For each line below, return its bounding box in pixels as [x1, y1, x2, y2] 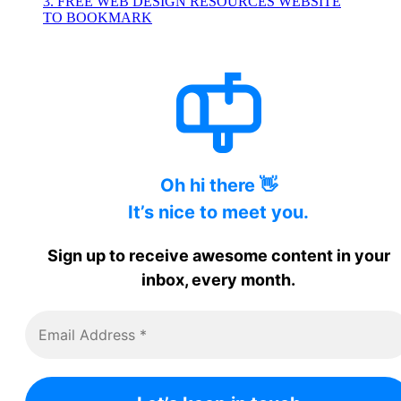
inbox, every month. [141, 270, 295, 290]
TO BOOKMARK [43, 10, 152, 26]
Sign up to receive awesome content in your [47, 246, 390, 266]
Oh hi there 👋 [159, 175, 277, 197]
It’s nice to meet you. [128, 201, 309, 224]
